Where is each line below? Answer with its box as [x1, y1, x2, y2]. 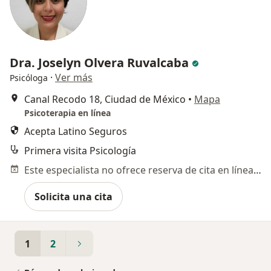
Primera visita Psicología [24, 144, 136, 158]
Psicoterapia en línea [24, 107, 111, 119]
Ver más [55, 71, 93, 85]
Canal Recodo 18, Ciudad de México [24, 93, 186, 106]
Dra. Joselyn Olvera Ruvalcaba [10, 54, 192, 71]
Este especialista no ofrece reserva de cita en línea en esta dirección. [253, 163, 261, 177]
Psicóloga [10, 72, 48, 84]
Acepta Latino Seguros [24, 125, 127, 139]
